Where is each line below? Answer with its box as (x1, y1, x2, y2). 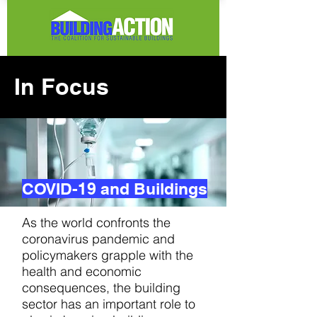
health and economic (22, 263, 142, 279)
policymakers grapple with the (22, 247, 193, 263)
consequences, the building (22, 279, 180, 296)
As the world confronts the (22, 214, 171, 231)
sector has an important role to (22, 296, 195, 312)
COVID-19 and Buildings (22, 179, 207, 198)
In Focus (14, 73, 109, 100)
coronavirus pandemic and (22, 231, 175, 247)
